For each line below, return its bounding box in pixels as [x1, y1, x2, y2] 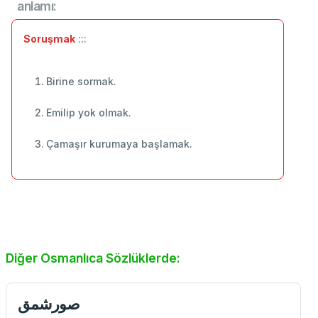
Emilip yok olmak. [46, 106, 131, 119]
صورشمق [18, 295, 80, 314]
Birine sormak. [46, 75, 116, 88]
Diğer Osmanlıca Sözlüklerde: [6, 251, 180, 266]
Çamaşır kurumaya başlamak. [46, 138, 192, 150]
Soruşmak [23, 33, 75, 45]
